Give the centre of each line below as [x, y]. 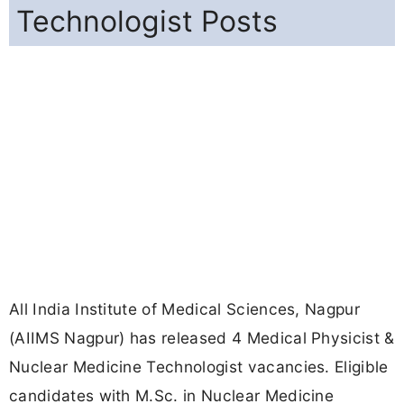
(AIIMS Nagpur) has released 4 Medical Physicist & [202, 338]
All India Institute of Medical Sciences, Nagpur [185, 309]
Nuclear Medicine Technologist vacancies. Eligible [199, 367]
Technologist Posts [147, 22]
